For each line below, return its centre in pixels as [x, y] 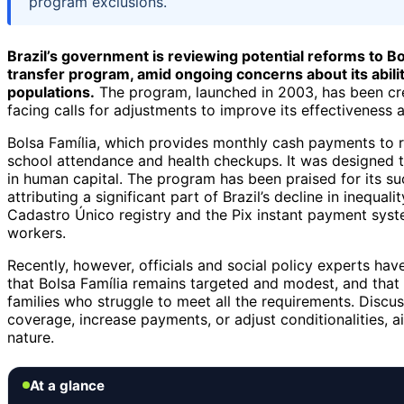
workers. [37, 232]
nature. [31, 337]
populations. [51, 92]
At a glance [67, 385]
